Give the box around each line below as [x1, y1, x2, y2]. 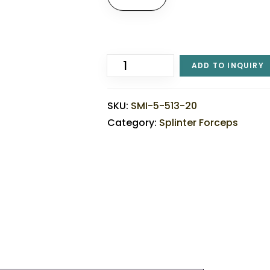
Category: [107, 116, 160, 130]
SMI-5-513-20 [131, 99, 198, 113]
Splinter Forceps [159, 116, 239, 130]
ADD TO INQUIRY [192, 60, 264, 71]
